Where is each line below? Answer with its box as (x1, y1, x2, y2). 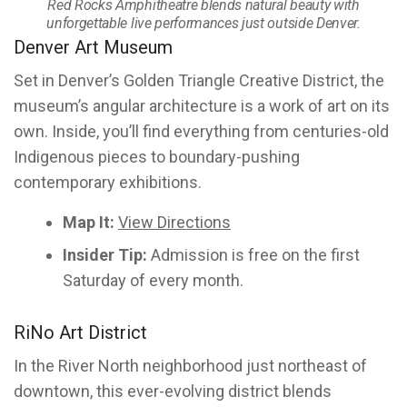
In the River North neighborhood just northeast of (14, 356, 367, 375)
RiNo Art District (14, 322, 147, 343)
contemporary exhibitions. (14, 173, 202, 192)
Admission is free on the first (147, 245, 360, 264)
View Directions (118, 213, 231, 232)
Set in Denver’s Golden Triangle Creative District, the (14, 71, 384, 90)
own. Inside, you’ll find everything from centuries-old (14, 122, 389, 141)
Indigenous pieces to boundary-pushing (14, 147, 300, 166)
